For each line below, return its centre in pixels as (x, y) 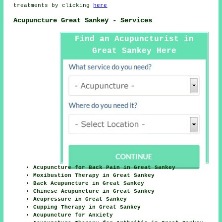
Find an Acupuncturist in (134, 39)
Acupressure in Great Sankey (80, 199)
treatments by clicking (54, 6)
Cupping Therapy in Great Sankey (87, 207)
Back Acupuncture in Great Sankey (89, 183)
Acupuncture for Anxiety (73, 215)
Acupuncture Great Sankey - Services (83, 21)
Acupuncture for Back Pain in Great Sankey (105, 167)
